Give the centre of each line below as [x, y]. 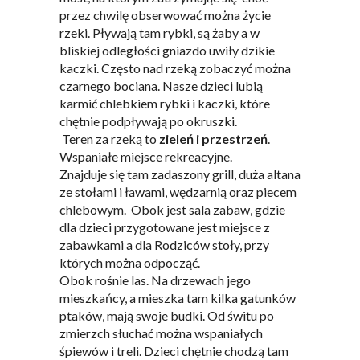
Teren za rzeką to [109, 139]
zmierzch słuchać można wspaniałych [161, 333]
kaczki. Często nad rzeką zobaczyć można [175, 68]
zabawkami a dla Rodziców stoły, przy [164, 245]
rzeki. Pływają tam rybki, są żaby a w [160, 33]
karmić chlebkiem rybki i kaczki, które [165, 103]
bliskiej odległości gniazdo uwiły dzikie [167, 50]
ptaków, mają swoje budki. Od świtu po [167, 315]
